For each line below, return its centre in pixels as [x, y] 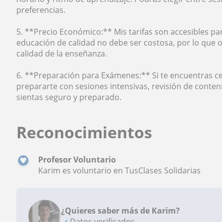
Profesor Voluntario [77, 160]
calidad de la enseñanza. [62, 54]
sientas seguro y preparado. [69, 97]
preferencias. [41, 10]
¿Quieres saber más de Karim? [121, 211]
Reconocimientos [84, 132]
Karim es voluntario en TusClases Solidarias [120, 170]
